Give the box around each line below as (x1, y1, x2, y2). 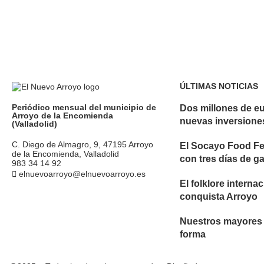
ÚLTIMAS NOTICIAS (180, 81, 258, 91)
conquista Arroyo (180, 192, 258, 202)
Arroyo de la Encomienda (12, 111, 113, 120)
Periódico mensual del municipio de (12, 103, 156, 112)
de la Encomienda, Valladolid (12, 149, 119, 159)
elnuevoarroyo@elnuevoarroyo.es (19, 169, 146, 179)
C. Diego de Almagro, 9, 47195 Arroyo (12, 140, 153, 149)
